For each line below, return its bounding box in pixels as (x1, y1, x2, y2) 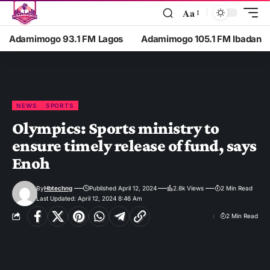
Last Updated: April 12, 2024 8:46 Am (36, 194, 143, 202)
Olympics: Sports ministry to (12, 118, 219, 137)
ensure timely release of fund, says (12, 136, 257, 155)
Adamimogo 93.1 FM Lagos (9, 33, 124, 45)
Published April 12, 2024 (89, 184, 157, 192)
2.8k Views (173, 184, 204, 192)
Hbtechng (44, 184, 73, 192)
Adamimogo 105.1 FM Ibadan (141, 33, 262, 45)
